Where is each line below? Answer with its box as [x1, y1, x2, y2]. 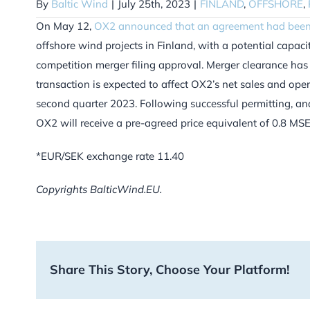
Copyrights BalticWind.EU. [36, 183, 162, 197]
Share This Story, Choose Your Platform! [50, 262, 289, 278]
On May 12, [36, 19, 94, 33]
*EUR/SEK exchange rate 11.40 [36, 149, 184, 163]
